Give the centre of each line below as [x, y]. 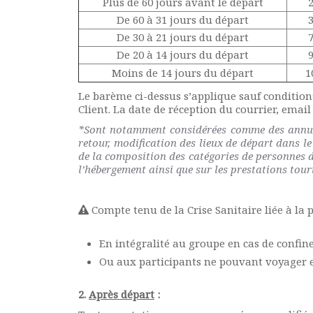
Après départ [122, 294]
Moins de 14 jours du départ [183, 73]
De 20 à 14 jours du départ [183, 54]
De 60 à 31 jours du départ [183, 20]
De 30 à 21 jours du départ [183, 37]
